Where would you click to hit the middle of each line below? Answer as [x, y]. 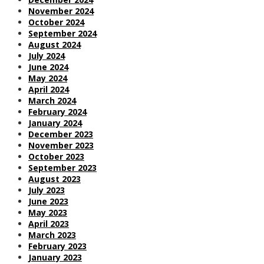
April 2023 [49, 223]
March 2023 [52, 235]
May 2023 [48, 212]
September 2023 [62, 167]
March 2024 [52, 100]
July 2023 [47, 190]
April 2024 [49, 89]
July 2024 [47, 55]
